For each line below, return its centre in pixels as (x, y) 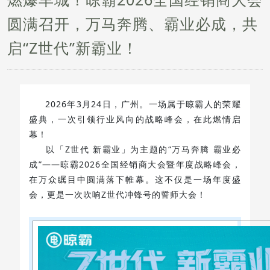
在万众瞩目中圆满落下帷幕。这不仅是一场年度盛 (135, 179)
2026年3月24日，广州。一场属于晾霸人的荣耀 (135, 104)
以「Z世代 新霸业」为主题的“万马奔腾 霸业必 (135, 149)
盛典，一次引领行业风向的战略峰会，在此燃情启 (135, 119)
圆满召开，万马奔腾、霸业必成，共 (133, 24)
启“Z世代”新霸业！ (73, 48)
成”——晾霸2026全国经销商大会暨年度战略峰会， (135, 164)
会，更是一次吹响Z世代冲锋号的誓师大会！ (118, 194)
